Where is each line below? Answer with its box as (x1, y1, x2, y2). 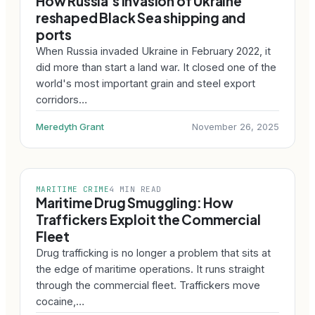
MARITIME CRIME (36, 184, 110, 194)
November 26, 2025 (192, 121, 279, 132)
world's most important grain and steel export (36, 77, 255, 89)
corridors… (36, 94, 87, 105)
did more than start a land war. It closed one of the (36, 61, 276, 73)
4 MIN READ (109, 184, 162, 194)
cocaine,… (36, 295, 84, 307)
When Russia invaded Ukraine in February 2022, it (36, 45, 271, 57)
